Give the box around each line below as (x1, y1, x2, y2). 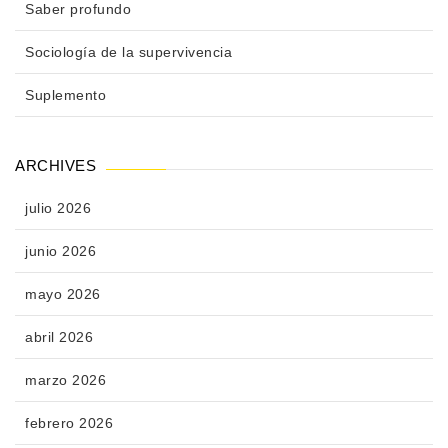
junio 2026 (25, 242, 96, 259)
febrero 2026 (25, 414, 113, 431)
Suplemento (25, 86, 106, 103)
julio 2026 (25, 199, 91, 216)
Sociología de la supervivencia (25, 43, 232, 60)
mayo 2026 (25, 285, 101, 302)
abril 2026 (25, 328, 93, 345)
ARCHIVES (15, 156, 96, 174)
